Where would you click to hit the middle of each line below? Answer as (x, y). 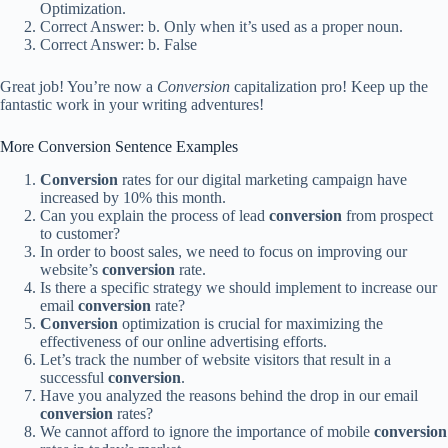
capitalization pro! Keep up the (329, 87)
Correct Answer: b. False (118, 45)
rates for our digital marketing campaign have (262, 179)
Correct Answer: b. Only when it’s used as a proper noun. (221, 27)
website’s (71, 269)
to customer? (80, 233)
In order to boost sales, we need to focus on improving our (223, 251)
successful (74, 377)
